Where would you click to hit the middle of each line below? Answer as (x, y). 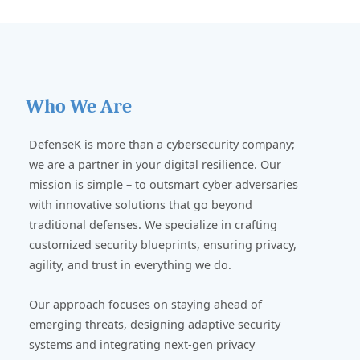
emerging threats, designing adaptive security (155, 324)
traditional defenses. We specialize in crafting (153, 224)
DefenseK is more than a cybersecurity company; (162, 144)
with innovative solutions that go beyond (141, 204)
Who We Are (79, 106)
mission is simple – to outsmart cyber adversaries (164, 184)
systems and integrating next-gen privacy (142, 344)
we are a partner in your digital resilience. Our (155, 164)
